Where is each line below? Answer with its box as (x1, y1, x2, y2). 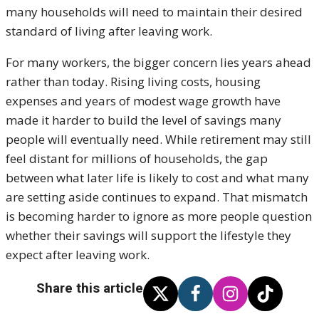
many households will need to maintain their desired (6, 4, 303, 20)
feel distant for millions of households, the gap (6, 150, 268, 167)
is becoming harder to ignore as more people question (6, 208, 312, 224)
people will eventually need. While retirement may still (6, 131, 311, 147)
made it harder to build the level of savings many (6, 112, 281, 128)
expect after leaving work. (6, 246, 150, 263)
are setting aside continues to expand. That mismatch (6, 189, 308, 205)
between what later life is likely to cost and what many (6, 169, 309, 186)
